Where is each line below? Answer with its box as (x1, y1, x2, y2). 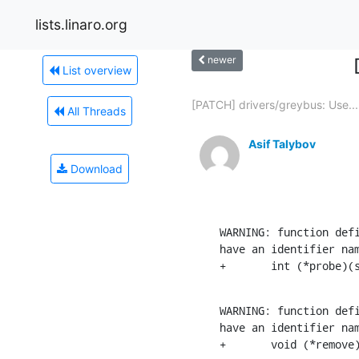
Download (67, 161, 123, 175)
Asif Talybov (248, 136, 316, 151)
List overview (58, 63, 131, 77)
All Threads (64, 103, 126, 118)
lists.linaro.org (35, 15, 127, 33)
